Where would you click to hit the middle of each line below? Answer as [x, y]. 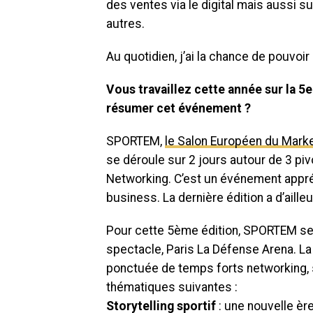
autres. [127, 24]
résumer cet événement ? [182, 108]
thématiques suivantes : [172, 287]
